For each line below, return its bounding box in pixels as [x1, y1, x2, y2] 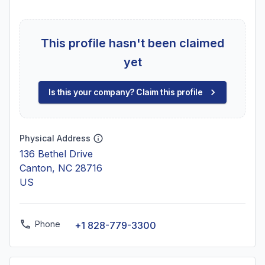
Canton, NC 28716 [20, 162, 102, 174]
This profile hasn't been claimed [41, 36, 224, 50]
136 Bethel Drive [20, 148, 93, 160]
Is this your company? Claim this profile [49, 87, 202, 97]
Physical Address [20, 133, 91, 143]
